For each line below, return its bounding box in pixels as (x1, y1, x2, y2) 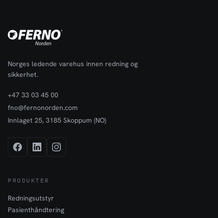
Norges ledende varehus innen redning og (8, 59, 138, 68)
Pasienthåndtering (8, 205, 64, 214)
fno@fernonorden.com (8, 103, 78, 112)
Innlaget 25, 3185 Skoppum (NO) (8, 116, 106, 125)
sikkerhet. (8, 70, 38, 79)
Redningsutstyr (8, 194, 54, 202)
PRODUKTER (8, 177, 50, 184)
